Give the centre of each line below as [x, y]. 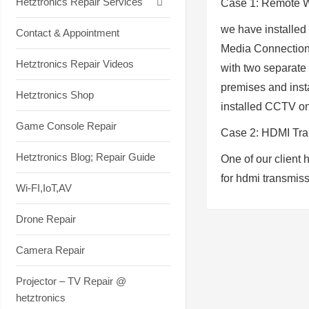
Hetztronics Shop [54, 95]
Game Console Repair [66, 126]
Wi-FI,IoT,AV [43, 188]
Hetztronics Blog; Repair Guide [85, 157]
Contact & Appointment [67, 33]
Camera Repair [50, 250]
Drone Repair [46, 219]
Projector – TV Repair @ [71, 281]
